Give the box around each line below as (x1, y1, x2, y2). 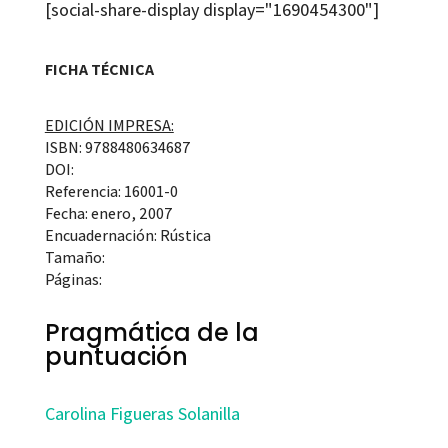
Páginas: (44, 269, 102, 291)
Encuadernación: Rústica (44, 225, 211, 247)
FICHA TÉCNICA (44, 59, 154, 81)
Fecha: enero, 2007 (44, 203, 173, 225)
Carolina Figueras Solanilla (44, 402, 240, 426)
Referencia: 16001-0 (44, 181, 178, 203)
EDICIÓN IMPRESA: (44, 115, 174, 137)
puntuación (44, 340, 188, 374)
